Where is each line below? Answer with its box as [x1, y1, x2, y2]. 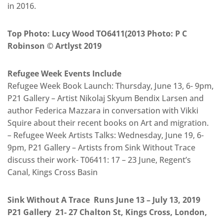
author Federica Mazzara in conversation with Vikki [7, 105, 198, 116]
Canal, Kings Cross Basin [7, 167, 98, 178]
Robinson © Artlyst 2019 [7, 40, 102, 52]
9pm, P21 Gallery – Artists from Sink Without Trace [7, 142, 195, 153]
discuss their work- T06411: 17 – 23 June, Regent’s [7, 154, 191, 166]
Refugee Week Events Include [7, 68, 121, 79]
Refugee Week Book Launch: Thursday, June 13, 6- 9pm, [7, 80, 214, 92]
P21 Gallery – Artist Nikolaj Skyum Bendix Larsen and [7, 93, 204, 104]
